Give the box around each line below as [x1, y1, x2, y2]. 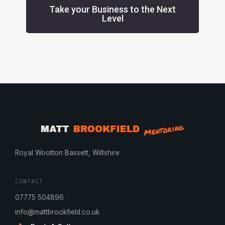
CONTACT [15, 177, 43, 185]
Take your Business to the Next [49, 4, 176, 15]
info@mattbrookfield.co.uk [15, 207, 99, 216]
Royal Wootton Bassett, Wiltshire [15, 149, 120, 157]
